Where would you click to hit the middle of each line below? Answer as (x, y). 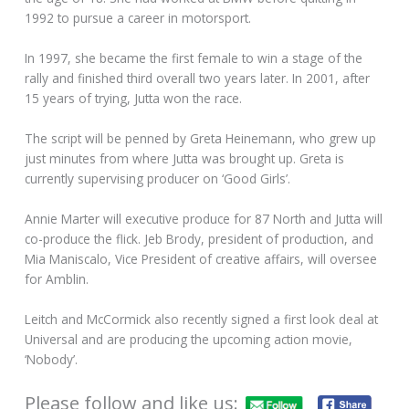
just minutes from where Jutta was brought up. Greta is (185, 158)
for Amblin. (57, 278)
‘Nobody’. (52, 359)
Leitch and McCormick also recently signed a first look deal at (202, 319)
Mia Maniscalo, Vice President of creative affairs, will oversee (201, 258)
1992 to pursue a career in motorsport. (138, 18)
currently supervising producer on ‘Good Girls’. (158, 178)
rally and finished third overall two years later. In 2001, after (198, 79)
